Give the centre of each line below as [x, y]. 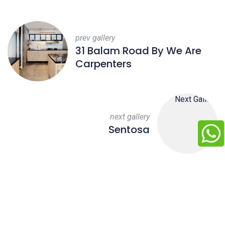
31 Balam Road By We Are [138, 51]
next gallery [130, 117]
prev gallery [95, 38]
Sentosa [129, 130]
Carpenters [103, 64]
